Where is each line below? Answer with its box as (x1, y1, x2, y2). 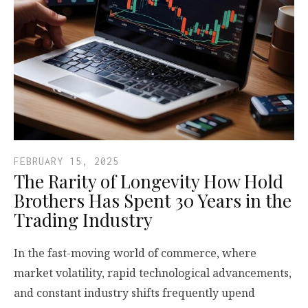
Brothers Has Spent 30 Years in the (14, 188, 291, 212)
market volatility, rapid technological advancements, (14, 265, 291, 280)
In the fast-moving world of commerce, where (14, 245, 256, 261)
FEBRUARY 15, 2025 (14, 155, 119, 167)
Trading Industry (14, 208, 153, 232)
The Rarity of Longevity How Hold (14, 169, 283, 193)
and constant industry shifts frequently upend (14, 285, 255, 300)
